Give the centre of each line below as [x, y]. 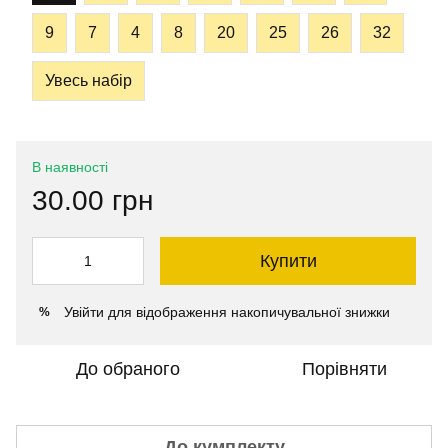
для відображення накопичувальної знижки [247, 312]
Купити [288, 261]
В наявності [70, 167]
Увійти [84, 312]
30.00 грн [92, 200]
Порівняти [344, 369]
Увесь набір [88, 80]
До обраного [128, 369]
